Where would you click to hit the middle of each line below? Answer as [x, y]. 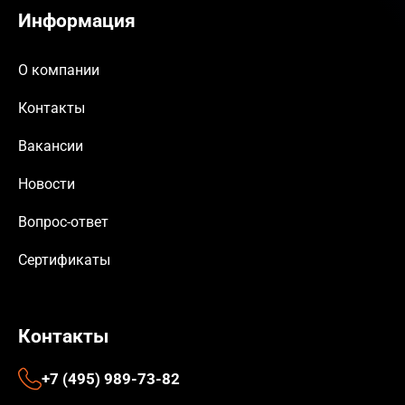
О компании [59, 71]
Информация [77, 21]
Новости [47, 184]
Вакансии [51, 146]
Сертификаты [64, 260]
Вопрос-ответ [63, 222]
